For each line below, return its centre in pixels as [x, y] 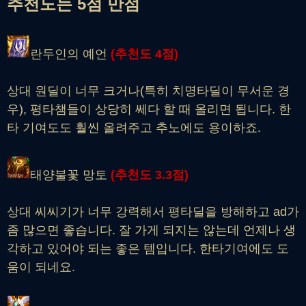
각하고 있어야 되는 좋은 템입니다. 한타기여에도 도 [148, 248]
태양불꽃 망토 [70, 175]
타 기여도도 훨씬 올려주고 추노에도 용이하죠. [134, 127]
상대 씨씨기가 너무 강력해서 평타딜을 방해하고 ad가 [153, 211]
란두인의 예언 [70, 54]
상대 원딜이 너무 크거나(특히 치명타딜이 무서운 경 [148, 91]
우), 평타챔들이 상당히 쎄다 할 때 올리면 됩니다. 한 [149, 109]
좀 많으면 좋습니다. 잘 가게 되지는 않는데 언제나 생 [151, 230]
